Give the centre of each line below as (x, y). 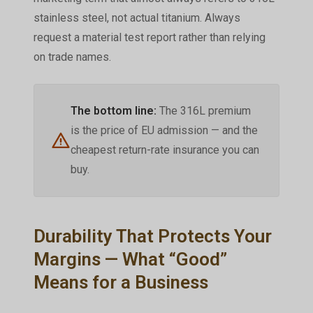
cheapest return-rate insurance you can (165, 150)
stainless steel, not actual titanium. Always (137, 17)
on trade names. (72, 57)
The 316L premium (203, 110)
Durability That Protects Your (152, 236)
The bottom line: (113, 110)
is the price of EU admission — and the (164, 130)
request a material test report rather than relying (149, 37)
